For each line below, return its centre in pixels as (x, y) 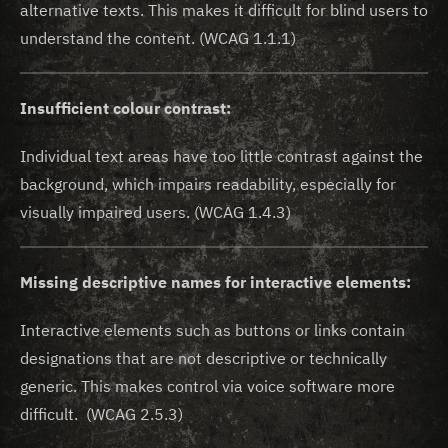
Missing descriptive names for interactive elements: (215, 282)
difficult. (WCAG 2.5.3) (101, 414)
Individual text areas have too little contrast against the (221, 156)
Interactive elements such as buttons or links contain (212, 330)
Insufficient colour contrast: (125, 108)
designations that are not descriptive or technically (203, 358)
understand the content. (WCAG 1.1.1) (158, 38)
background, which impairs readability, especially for (208, 184)
